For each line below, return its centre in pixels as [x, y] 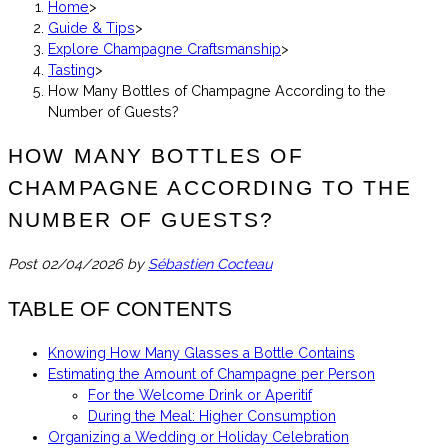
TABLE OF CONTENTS [120, 308]
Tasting [71, 69]
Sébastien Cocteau [210, 264]
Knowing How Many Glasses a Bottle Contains [201, 352]
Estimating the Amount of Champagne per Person [211, 373]
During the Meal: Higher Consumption [212, 415]
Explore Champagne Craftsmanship [164, 48]
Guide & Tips [91, 27]
